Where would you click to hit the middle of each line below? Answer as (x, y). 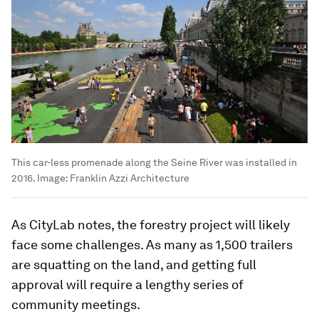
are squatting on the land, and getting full (134, 264)
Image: (52, 178)
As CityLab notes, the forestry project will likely (151, 224)
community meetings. (76, 304)
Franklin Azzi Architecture (130, 178)
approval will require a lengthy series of (127, 284)
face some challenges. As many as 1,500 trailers (152, 244)
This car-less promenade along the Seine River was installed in (154, 162)
